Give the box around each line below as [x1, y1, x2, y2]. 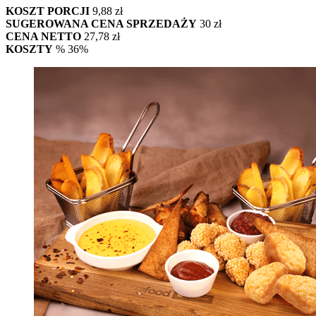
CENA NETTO [6, 30, 81, 42]
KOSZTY [6, 42, 53, 55]
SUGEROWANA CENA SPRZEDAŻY [6, 17, 197, 30]
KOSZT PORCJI [6, 4, 92, 17]
